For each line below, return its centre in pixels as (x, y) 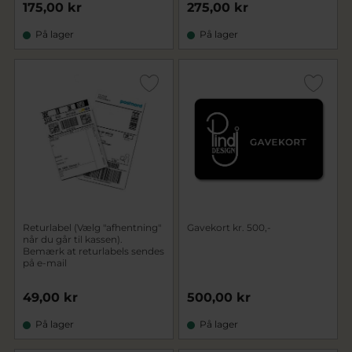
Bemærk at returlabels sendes (93, 251)
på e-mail (45, 263)
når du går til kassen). (73, 239)
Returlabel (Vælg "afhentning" (92, 227)
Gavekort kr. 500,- (229, 227)
